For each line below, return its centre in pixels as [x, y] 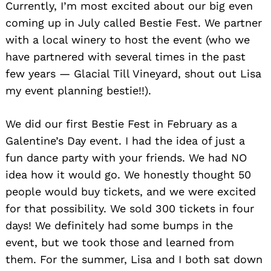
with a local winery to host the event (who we [128, 40]
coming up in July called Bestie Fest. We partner [134, 23]
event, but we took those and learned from [120, 243]
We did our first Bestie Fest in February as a [121, 124]
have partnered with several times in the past [126, 57]
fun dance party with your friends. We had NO [126, 158]
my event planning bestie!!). [78, 91]
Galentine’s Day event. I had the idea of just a [125, 141]
